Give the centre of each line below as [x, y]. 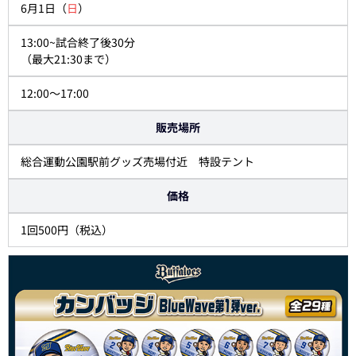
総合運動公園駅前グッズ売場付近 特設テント [137, 162]
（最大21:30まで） [68, 59]
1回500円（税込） [67, 230]
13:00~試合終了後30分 [78, 43]
